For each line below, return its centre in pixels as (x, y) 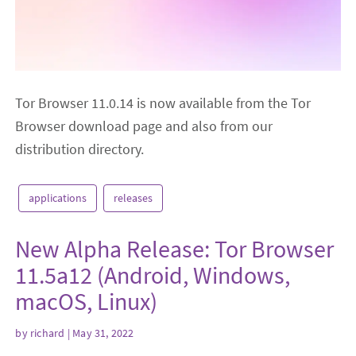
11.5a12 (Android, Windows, (153, 275)
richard (48, 333)
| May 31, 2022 (99, 333)
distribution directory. (80, 149)
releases (133, 197)
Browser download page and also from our (144, 126)
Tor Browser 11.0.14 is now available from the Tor (163, 103)
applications (58, 197)
